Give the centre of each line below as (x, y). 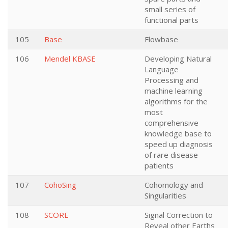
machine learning (174, 91)
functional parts (172, 20)
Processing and (172, 80)
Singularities (165, 195)
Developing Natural (178, 59)
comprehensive (172, 123)
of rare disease (171, 155)
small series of (170, 9)
